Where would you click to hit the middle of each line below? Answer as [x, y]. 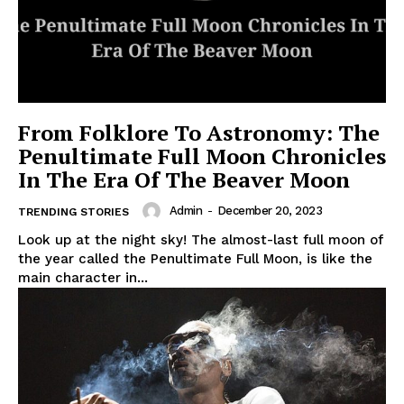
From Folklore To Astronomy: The [199, 133]
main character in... [83, 278]
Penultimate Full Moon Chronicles [202, 156]
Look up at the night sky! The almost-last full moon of [201, 240]
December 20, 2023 [269, 211]
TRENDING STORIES [73, 212]
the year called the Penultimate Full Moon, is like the [195, 259]
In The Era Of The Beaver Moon [184, 180]
